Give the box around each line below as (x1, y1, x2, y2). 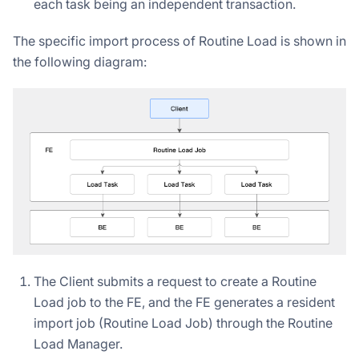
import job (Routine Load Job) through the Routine (34, 314, 333, 331)
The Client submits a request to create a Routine (34, 272, 317, 289)
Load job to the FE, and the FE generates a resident (34, 293, 335, 310)
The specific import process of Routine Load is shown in (13, 32, 346, 49)
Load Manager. (34, 335, 123, 352)
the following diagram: (13, 53, 147, 70)
